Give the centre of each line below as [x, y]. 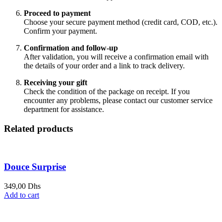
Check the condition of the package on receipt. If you [107, 91]
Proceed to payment [57, 13]
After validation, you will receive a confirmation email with [116, 56]
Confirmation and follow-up [71, 48]
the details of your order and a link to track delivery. [104, 65]
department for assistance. [64, 109]
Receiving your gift [55, 82]
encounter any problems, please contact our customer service [118, 100]
